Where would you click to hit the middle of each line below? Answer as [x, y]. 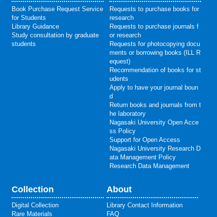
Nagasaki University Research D [155, 148]
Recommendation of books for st [155, 70]
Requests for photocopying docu [155, 44]
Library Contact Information [144, 205]
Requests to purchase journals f [154, 26]
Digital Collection [35, 205]
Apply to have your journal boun [154, 87]
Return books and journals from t [155, 105]
